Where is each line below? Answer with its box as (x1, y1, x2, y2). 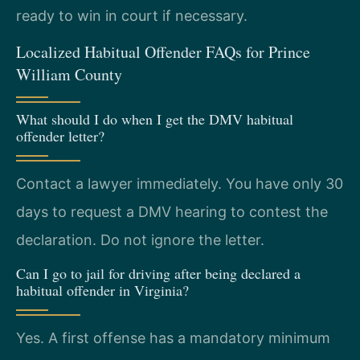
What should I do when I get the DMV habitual (16, 109, 293, 129)
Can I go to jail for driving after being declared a (16, 264, 301, 284)
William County (16, 63, 122, 86)
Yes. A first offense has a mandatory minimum (16, 329, 330, 347)
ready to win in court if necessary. (16, 6, 247, 24)
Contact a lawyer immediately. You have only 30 (16, 175, 343, 193)
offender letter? (16, 126, 104, 146)
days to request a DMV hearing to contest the (16, 203, 328, 221)
